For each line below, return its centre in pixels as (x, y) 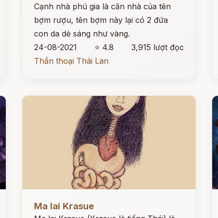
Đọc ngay (40, 199)
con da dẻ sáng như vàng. (82, 34)
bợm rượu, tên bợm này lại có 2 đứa (101, 20)
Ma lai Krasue (64, 206)
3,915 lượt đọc (157, 47)
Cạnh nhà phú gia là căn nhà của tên (103, 6)
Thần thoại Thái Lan (72, 61)
